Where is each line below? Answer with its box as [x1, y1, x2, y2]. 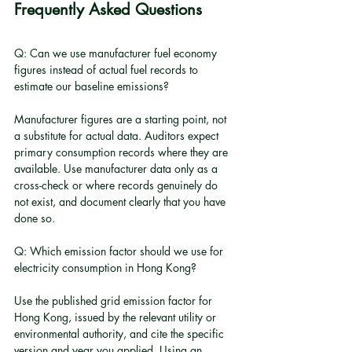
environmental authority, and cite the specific [14, 326, 227, 341]
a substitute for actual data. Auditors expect [14, 128, 222, 143]
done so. [14, 211, 55, 225]
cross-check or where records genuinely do [14, 178, 221, 192]
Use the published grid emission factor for [14, 293, 215, 308]
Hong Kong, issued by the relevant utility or [14, 310, 219, 324]
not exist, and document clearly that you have [14, 194, 229, 209]
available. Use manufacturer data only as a [14, 161, 221, 176]
